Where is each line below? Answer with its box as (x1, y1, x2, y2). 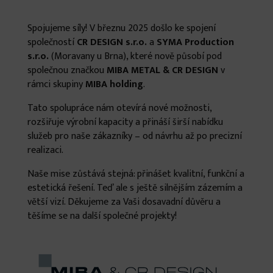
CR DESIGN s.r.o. (76, 34, 147, 51)
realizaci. (27, 142, 63, 159)
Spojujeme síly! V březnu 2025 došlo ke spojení (27, 20, 216, 37)
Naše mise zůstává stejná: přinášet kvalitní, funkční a (27, 166, 244, 183)
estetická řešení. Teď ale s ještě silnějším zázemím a (27, 180, 243, 197)
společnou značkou (27, 62, 107, 79)
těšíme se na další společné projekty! (27, 208, 177, 225)
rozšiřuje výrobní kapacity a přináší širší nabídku (27, 114, 223, 131)
